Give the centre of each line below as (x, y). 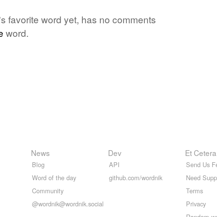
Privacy (196, 204)
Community (48, 191)
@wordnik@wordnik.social (68, 204)
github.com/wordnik (136, 178)
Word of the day (54, 178)
